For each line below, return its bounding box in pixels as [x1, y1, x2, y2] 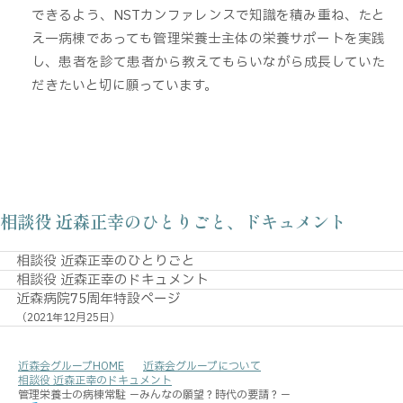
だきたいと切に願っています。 [31, 75, 218, 95]
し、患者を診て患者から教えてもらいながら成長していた [31, 51, 385, 72]
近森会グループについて [143, 358, 261, 375]
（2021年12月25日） [15, 310, 121, 327]
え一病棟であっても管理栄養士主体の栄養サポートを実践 [31, 28, 385, 49]
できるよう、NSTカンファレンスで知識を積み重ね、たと [31, 4, 385, 25]
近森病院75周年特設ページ [15, 289, 181, 309]
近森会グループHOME [18, 358, 124, 375]
